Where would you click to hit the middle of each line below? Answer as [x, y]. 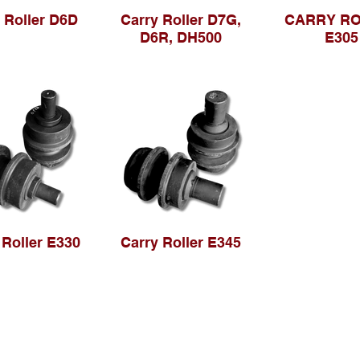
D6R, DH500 [181, 37]
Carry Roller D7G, [181, 20]
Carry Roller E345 [181, 242]
